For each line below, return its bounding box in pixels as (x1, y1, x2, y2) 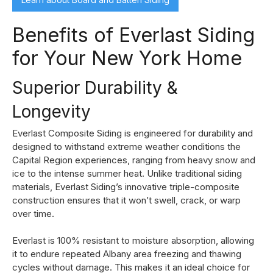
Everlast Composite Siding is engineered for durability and (12, 127, 253, 139)
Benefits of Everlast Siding (12, 23, 255, 47)
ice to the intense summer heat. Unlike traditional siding (12, 167, 242, 179)
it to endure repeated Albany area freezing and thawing (12, 247, 241, 260)
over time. (12, 207, 54, 219)
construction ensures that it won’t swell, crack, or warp (12, 194, 241, 206)
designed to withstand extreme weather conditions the (12, 140, 241, 152)
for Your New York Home (12, 46, 242, 70)
